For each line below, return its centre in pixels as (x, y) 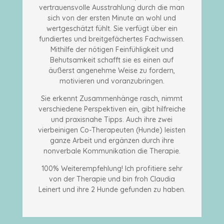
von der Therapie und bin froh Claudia (112, 179)
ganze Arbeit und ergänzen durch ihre (112, 140)
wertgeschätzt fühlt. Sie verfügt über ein (112, 28)
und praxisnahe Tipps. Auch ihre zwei (112, 119)
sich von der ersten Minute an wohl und (112, 18)
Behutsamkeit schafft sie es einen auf (112, 60)
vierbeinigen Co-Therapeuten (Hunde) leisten (112, 130)
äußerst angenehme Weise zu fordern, (112, 70)
